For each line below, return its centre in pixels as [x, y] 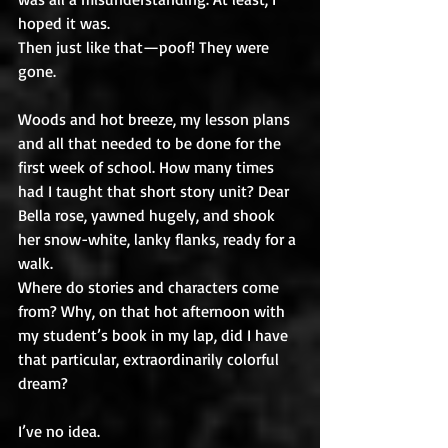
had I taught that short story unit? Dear [155, 191]
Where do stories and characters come [150, 287]
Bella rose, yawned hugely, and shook [148, 215]
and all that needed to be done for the [151, 143]
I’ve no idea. [61, 431]
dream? [45, 383]
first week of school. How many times [148, 167]
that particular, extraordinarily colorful [150, 359]
